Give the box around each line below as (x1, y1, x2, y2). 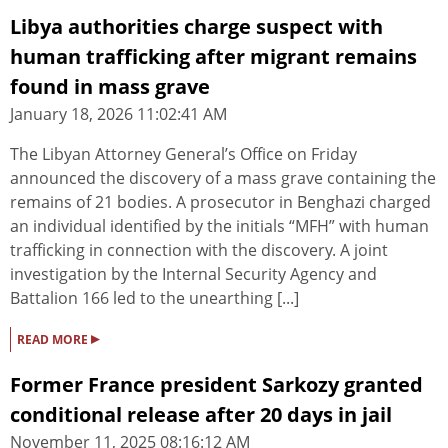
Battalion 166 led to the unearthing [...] (10, 287, 299, 310)
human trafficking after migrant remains (10, 43, 417, 71)
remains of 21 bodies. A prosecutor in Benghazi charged (10, 191, 431, 214)
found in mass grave (10, 73, 210, 101)
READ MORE (17, 331, 91, 349)
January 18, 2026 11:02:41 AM (10, 103, 227, 126)
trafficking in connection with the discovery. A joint (10, 239, 388, 262)
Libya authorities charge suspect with (10, 13, 383, 41)
